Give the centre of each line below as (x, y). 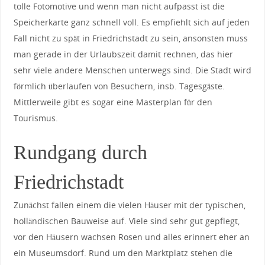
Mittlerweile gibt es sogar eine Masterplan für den (113, 102)
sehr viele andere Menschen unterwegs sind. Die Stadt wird (132, 70)
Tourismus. (35, 118)
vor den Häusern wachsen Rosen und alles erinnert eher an (131, 237)
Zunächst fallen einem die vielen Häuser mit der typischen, (129, 205)
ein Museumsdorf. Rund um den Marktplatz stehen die (123, 253)
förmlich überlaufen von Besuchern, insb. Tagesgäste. (119, 86)
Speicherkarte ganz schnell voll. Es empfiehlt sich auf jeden (131, 22)
